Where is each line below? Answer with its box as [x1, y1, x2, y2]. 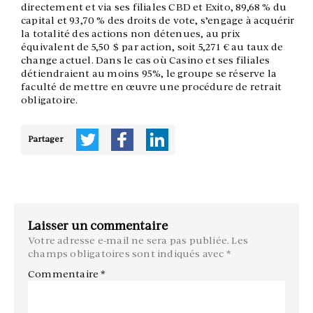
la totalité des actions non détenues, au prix [21, 28, 240, 40]
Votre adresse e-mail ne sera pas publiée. [28, 235, 230, 247]
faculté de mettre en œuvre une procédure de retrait [21, 81, 282, 93]
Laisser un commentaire [28, 219, 168, 233]
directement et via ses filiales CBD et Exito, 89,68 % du [21, 1, 287, 13]
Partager [28, 134, 66, 145]
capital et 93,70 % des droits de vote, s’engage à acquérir [21, 15, 295, 27]
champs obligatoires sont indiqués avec [28, 248, 226, 260]
